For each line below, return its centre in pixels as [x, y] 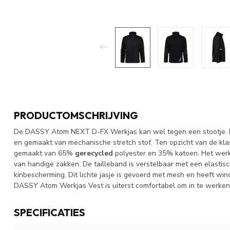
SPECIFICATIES [50, 212]
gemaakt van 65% [44, 153]
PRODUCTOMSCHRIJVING [76, 115]
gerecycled [95, 153]
